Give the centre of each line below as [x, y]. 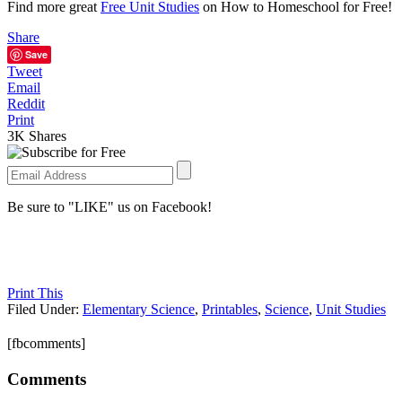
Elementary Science [139, 309]
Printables [230, 309]
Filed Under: [45, 309]
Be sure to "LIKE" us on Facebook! [109, 206]
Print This [35, 293]
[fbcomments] [46, 343]
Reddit [26, 103]
